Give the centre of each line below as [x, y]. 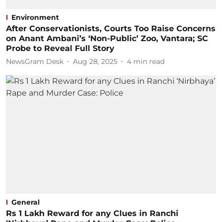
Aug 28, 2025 [95, 61]
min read [149, 61]
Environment [35, 17]
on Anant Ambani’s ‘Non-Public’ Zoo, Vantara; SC [107, 38]
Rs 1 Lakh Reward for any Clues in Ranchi [92, 213]
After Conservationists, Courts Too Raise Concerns [111, 28]
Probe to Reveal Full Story [60, 48]
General [26, 202]
